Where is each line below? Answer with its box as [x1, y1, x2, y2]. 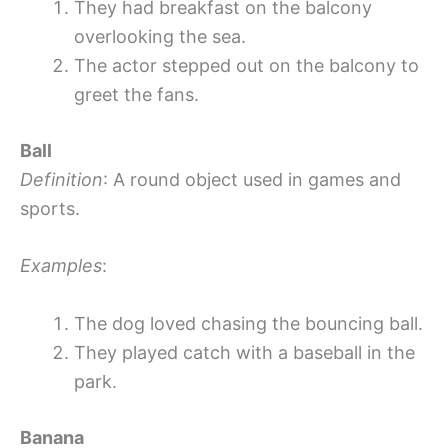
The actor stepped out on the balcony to [74, 54, 419, 76]
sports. [20, 197, 80, 219]
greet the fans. [74, 83, 199, 105]
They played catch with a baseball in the [74, 342, 415, 364]
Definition [20, 168, 103, 190]
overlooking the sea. [74, 25, 246, 47]
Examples [20, 255, 102, 277]
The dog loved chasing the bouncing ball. [74, 313, 423, 335]
